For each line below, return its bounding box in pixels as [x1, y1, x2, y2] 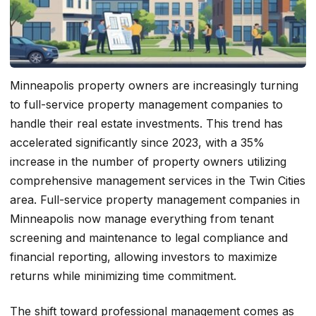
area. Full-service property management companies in [10, 193, 300, 207]
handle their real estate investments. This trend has [10, 116, 283, 131]
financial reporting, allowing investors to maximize [10, 250, 277, 265]
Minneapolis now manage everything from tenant [10, 212, 274, 226]
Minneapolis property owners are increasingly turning [10, 78, 298, 93]
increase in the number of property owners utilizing [10, 154, 286, 169]
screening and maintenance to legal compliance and [10, 231, 288, 245]
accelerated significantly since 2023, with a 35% [10, 135, 265, 150]
